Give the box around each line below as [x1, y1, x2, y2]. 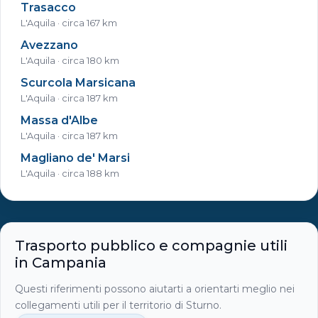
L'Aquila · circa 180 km [21, 54, 119, 66]
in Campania [15, 253, 106, 271]
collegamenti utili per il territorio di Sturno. [15, 298, 221, 312]
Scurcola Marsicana [21, 75, 136, 89]
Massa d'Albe [21, 113, 98, 127]
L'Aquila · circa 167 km [21, 16, 117, 28]
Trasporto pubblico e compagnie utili [15, 236, 287, 254]
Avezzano [21, 38, 78, 52]
